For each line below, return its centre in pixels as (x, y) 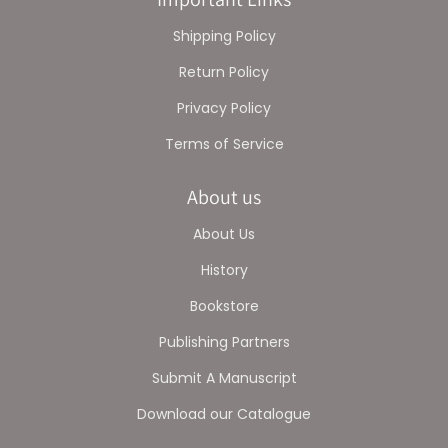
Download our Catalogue (224, 413)
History (224, 269)
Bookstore (224, 305)
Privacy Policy (224, 107)
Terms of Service (224, 143)
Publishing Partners (224, 341)
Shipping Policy (224, 35)
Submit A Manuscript (224, 377)
